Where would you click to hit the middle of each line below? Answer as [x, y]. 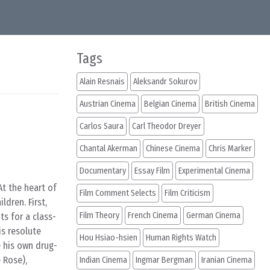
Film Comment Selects [118, 193]
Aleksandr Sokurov [165, 82]
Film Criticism [187, 193]
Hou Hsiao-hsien [108, 238]
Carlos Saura [102, 126]
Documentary [103, 171]
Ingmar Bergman [164, 260]
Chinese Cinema [173, 149]
